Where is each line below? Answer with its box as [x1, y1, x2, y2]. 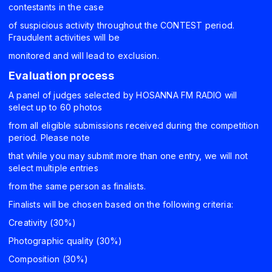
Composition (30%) [8, 254, 89, 265]
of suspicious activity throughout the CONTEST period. [8, 20, 235, 31]
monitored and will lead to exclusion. [8, 50, 159, 61]
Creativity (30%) [8, 217, 76, 228]
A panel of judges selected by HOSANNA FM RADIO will [8, 90, 237, 101]
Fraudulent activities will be [8, 32, 123, 43]
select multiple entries [8, 163, 101, 174]
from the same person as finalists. [8, 181, 146, 192]
